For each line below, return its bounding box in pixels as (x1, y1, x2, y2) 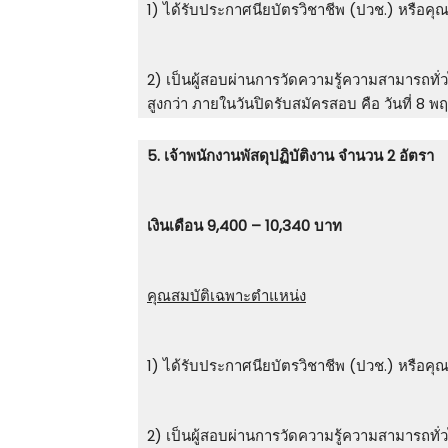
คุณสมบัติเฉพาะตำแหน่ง (147, 285, 306, 307)
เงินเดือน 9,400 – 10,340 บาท (147, 215, 342, 237)
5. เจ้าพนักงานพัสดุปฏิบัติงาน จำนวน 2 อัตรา (147, 145, 434, 167)
